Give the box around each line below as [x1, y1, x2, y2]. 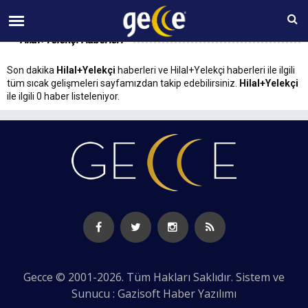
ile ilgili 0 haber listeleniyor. [7, 91, 120, 102]
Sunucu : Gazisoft [71, 286, 163, 301]
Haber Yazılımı [163, 286, 236, 301]
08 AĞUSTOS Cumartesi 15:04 [87, 7, 208, 19]
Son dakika [7, 65, 56, 76]
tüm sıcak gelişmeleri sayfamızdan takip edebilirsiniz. [7, 78, 239, 89]
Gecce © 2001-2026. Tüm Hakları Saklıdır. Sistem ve [23, 269, 285, 285]
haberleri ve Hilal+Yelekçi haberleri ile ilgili [115, 65, 295, 76]
